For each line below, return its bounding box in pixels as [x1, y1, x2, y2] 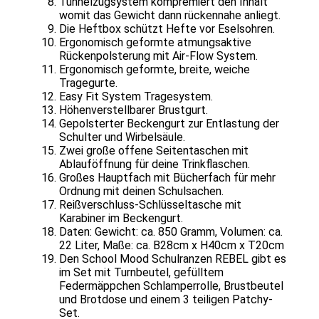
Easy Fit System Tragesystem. [59, 89, 213, 103]
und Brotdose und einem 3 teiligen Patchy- [59, 292, 273, 306]
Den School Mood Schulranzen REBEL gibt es [59, 251, 286, 266]
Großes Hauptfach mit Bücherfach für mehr [59, 170, 276, 184]
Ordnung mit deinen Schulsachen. [59, 184, 224, 198]
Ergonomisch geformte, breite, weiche [59, 62, 250, 76]
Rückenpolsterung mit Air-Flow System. [59, 48, 258, 63]
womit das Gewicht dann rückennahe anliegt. [59, 8, 281, 22]
